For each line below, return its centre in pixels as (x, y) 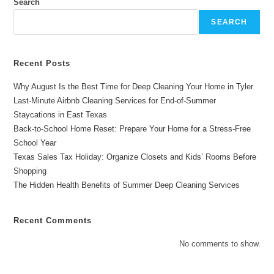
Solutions (106, 11)
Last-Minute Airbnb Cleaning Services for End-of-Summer (115, 101)
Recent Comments (53, 221)
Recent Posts (42, 64)
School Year (35, 143)
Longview (107, 54)
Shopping (30, 171)
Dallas (100, 71)
